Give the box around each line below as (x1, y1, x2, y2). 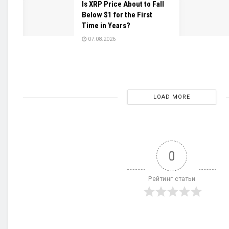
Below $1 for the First (82, 10, 152, 20)
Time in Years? (82, 21, 130, 31)
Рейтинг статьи (148, 175, 195, 183)
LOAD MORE (153, 94, 190, 101)
